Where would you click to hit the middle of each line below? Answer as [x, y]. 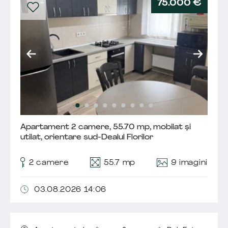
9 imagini [189, 163]
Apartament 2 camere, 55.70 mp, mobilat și [106, 128]
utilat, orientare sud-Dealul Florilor [87, 138]
